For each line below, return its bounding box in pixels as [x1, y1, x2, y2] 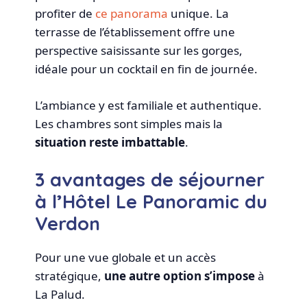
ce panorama [95, 5, 169, 22]
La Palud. [35, 286, 86, 303]
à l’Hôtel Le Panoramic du [35, 190, 268, 214]
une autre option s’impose [104, 268, 256, 284]
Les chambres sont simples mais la [35, 115, 223, 132]
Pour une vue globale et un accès [35, 249, 217, 266]
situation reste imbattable [35, 134, 186, 150]
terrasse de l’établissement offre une [35, 24, 236, 40]
